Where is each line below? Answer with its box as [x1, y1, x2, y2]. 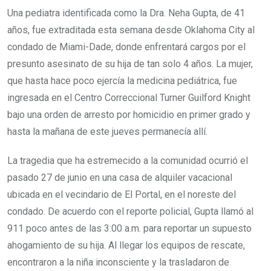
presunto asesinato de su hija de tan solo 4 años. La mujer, [7, 58, 253, 70]
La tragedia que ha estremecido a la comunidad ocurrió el [7, 155, 248, 166]
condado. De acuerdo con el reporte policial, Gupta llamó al [7, 206, 253, 217]
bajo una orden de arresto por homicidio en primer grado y [7, 109, 250, 120]
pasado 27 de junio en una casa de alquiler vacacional [7, 172, 232, 183]
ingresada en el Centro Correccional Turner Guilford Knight [7, 92, 250, 103]
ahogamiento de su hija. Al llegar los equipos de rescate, [7, 240, 245, 251]
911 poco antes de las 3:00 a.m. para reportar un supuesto [7, 223, 252, 234]
